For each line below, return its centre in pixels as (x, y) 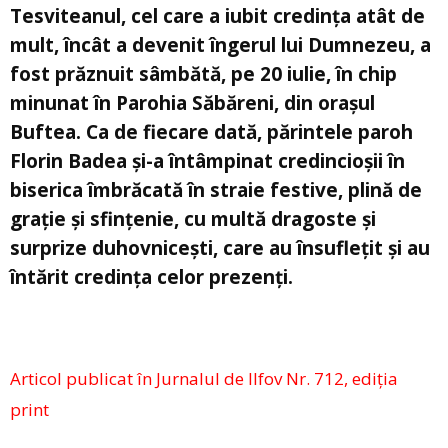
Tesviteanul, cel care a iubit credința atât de (217, 16)
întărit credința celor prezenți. (151, 277)
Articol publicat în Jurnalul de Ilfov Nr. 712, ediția (204, 379)
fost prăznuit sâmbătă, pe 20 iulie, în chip (203, 74)
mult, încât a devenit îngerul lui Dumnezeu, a (220, 45)
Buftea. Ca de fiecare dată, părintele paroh (211, 132)
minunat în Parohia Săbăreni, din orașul (192, 103)
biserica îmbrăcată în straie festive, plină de (216, 190)
